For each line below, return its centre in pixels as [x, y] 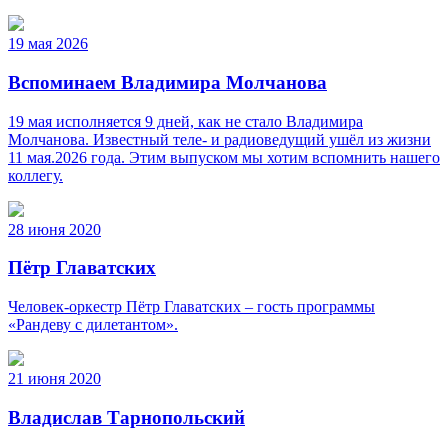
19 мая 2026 [48, 44]
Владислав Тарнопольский [126, 417]
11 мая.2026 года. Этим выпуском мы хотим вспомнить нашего [224, 157]
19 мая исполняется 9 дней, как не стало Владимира [185, 121]
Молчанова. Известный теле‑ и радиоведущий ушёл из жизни [219, 139]
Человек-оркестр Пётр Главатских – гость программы [191, 306]
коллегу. [35, 175]
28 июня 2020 [54, 229]
